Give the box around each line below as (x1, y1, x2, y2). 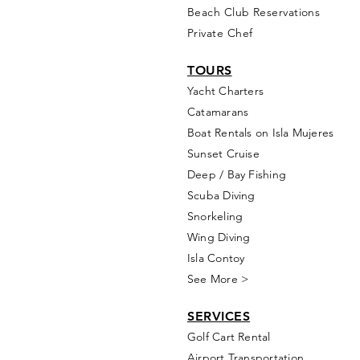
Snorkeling (187, 209, 243, 223)
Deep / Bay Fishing (187, 167, 287, 182)
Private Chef (187, 26, 253, 40)
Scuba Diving (187, 188, 256, 202)
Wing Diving (187, 230, 251, 244)
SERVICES (187, 309, 251, 324)
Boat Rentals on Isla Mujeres (187, 125, 334, 140)
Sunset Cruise (187, 146, 260, 161)
